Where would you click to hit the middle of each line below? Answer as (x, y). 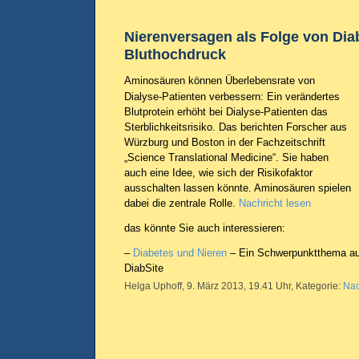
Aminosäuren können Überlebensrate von (220, 81)
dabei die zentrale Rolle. (182, 203)
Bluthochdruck (175, 54)
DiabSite (144, 268)
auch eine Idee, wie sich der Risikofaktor (218, 173)
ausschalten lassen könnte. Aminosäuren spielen (238, 188)
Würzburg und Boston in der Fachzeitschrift (225, 142)
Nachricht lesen (275, 203)
